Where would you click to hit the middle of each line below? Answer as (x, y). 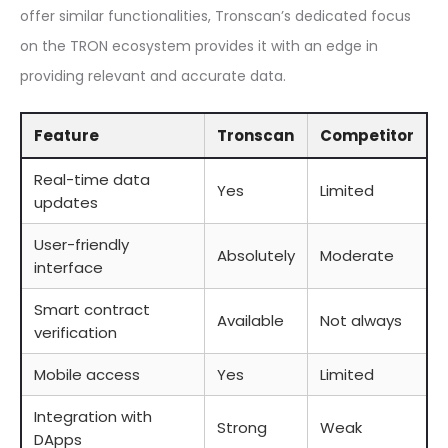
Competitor (367, 135)
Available (250, 320)
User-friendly (81, 244)
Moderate (357, 255)
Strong (242, 427)
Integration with (93, 416)
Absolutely (256, 255)
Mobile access (87, 374)
